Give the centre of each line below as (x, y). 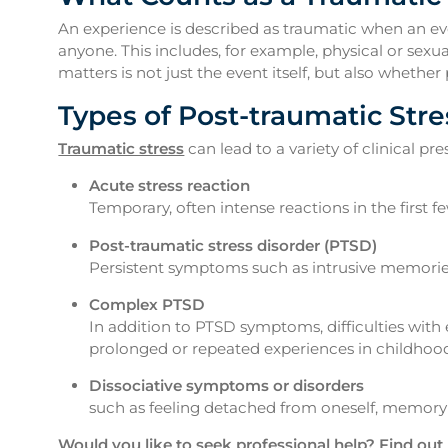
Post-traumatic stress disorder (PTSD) (232, 245)
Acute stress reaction (169, 186)
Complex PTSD (146, 304)
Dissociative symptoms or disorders (226, 385)
